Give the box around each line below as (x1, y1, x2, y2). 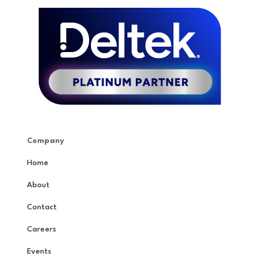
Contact (26, 203, 57, 211)
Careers (26, 225, 56, 233)
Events (26, 247, 51, 255)
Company (26, 136, 64, 145)
